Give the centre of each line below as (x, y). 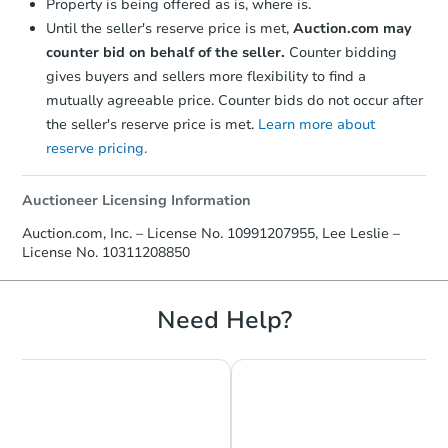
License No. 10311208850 (106, 252)
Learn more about (316, 124)
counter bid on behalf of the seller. (165, 52)
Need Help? (224, 319)
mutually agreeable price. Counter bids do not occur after (234, 100)
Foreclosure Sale (315, 332)
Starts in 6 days (290, 216)
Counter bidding (341, 52)
